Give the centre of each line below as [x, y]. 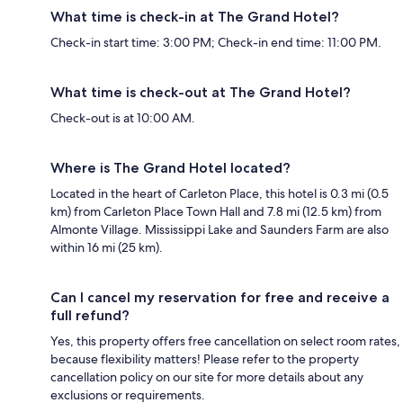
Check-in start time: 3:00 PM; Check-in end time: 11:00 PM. [216, 43]
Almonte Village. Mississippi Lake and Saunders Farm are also [219, 230]
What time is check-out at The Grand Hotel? [201, 93]
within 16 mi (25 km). [107, 248]
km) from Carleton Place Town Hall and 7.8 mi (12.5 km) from [216, 212]
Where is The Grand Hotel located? [170, 168]
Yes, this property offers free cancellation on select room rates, [225, 341]
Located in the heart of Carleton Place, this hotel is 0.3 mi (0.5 [219, 194]
